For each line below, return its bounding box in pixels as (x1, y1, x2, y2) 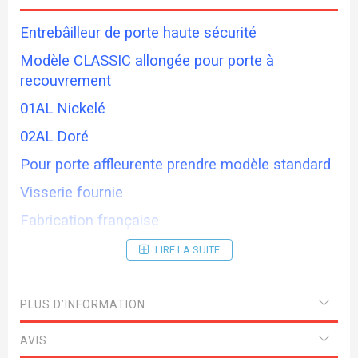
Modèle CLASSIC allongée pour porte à (20, 52, 274, 70)
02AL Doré (20, 128, 89, 146)
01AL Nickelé (20, 100, 105, 118)
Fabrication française (20, 212, 159, 230)
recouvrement (20, 72, 111, 90)
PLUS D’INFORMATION (20, 298, 145, 312)
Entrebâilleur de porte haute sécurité (20, 24, 257, 42)
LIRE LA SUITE (154, 244, 220, 257)
